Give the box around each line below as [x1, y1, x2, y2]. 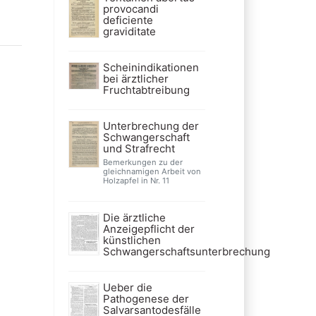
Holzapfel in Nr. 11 [102, 175, 169, 186]
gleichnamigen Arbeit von [102, 166, 201, 176]
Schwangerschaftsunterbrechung [102, 244, 270, 258]
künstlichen [102, 233, 161, 247]
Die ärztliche [102, 210, 166, 224]
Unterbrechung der [102, 119, 199, 133]
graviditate [102, 24, 156, 38]
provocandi [102, 1, 159, 16]
